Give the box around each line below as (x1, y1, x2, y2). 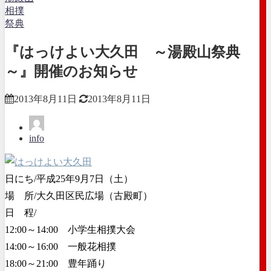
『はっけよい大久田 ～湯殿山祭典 (5, 44, 240, 60)
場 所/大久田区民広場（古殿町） (5, 190, 152, 201)
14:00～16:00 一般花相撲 (5, 241, 116, 252)
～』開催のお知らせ (5, 63, 138, 79)
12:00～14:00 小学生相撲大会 (5, 224, 135, 235)
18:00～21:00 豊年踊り (5, 258, 106, 269)
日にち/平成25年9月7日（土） (5, 173, 133, 184)
